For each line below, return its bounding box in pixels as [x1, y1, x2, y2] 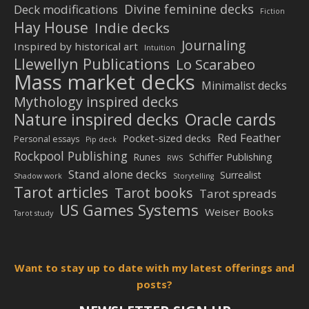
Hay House [14, 18, 88, 37]
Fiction [260, 6, 285, 16]
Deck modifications [14, 1, 118, 17]
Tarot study [14, 208, 53, 218]
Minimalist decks [201, 78, 287, 93]
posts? [137, 277, 172, 291]
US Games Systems [59, 199, 199, 221]
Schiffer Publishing [189, 150, 272, 163]
